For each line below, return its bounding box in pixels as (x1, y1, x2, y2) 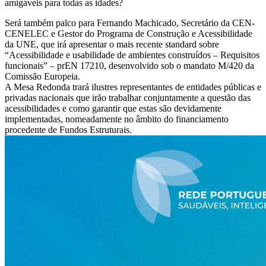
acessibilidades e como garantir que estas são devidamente (5, 103, 221, 113)
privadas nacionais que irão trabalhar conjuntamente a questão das (5, 92, 251, 103)
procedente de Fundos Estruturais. (5, 124, 132, 135)
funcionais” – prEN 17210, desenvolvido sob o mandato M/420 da (5, 60, 254, 71)
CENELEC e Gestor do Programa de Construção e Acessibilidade (5, 28, 252, 39)
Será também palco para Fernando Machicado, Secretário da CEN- (5, 17, 255, 28)
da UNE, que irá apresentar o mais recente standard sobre (5, 39, 219, 49)
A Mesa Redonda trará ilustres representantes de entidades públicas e (5, 81, 261, 92)
